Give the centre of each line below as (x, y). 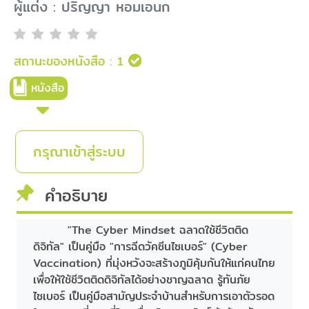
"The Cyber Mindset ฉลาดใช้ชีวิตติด (158, 230)
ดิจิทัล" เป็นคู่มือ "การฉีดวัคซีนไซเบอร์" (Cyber (140, 247)
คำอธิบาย (76, 196)
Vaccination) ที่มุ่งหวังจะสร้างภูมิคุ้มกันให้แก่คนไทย (154, 263)
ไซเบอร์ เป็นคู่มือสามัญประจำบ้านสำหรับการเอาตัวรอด (154, 297)
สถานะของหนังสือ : (63, 61)
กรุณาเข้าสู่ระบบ (79, 152)
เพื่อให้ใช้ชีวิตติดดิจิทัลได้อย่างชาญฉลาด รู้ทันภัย (142, 280)
